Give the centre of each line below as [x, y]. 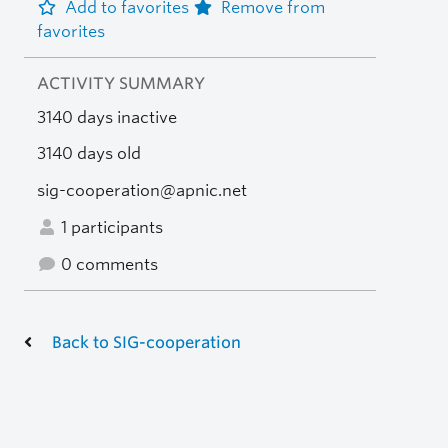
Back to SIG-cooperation [146, 342]
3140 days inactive [106, 117]
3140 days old [88, 154]
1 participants [109, 227]
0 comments [107, 264]
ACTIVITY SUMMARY [120, 83]
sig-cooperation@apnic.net [141, 191]
